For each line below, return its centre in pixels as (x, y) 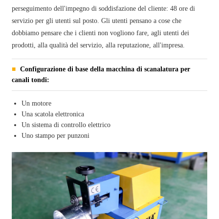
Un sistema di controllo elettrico (66, 125)
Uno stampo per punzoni (56, 136)
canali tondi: (31, 80)
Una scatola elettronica (53, 114)
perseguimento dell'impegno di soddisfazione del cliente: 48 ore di (104, 9)
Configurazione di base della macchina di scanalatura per (104, 69)
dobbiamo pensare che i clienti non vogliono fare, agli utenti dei (101, 33)
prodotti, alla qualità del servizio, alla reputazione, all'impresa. (99, 45)
